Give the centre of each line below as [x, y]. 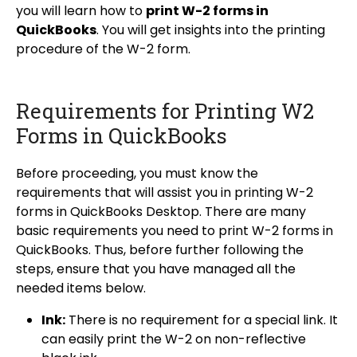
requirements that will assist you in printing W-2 [165, 193]
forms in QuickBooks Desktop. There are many [161, 212]
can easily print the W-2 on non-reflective [174, 339]
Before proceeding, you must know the [137, 174]
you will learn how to [81, 11]
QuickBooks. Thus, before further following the [160, 250]
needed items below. [81, 288]
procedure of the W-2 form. [103, 49]
